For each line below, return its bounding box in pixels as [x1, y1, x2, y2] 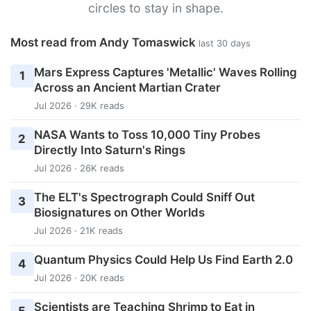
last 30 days [199, 38, 251, 49]
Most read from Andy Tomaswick [10, 35, 199, 49]
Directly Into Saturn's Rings [33, 142, 185, 157]
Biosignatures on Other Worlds [33, 205, 205, 219]
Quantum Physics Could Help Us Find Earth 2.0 [33, 253, 293, 267]
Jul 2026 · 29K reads [33, 99, 124, 111]
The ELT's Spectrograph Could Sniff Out [33, 190, 255, 204]
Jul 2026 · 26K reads [33, 162, 124, 174]
